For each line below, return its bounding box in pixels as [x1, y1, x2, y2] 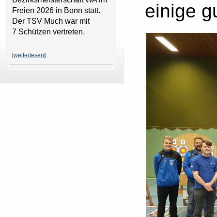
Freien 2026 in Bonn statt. [12, 6, 100, 15]
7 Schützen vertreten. [12, 27, 85, 36]
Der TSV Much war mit [12, 16, 90, 25]
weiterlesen [14, 51, 44, 59]
